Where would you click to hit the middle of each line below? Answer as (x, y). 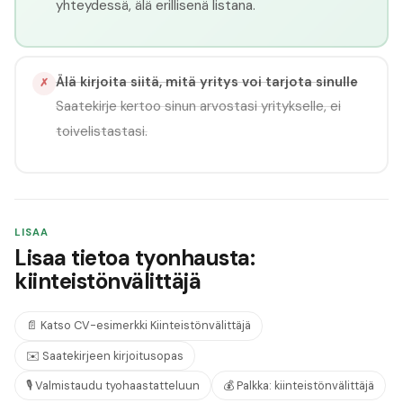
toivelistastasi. (101, 131)
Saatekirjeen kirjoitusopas (112, 355)
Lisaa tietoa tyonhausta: (135, 257)
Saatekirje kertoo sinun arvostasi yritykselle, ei (198, 106)
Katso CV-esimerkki (94, 326)
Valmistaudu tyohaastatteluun (116, 385)
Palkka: (254, 385)
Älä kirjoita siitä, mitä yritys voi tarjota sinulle (206, 81)
